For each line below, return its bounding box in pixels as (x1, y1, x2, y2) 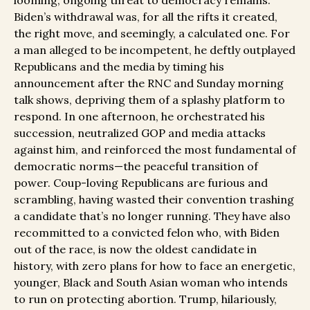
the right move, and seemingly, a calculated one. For (14, 26, 290, 41)
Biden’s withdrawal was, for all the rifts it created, (14, 10, 277, 24)
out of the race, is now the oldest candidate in (14, 242, 257, 257)
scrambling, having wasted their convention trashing (14, 192, 294, 207)
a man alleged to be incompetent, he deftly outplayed (14, 43, 295, 57)
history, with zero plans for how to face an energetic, (14, 259, 295, 273)
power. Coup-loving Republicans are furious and (14, 176, 268, 190)
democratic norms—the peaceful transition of (14, 159, 258, 174)
